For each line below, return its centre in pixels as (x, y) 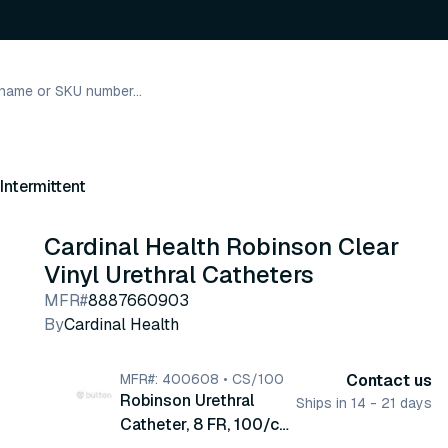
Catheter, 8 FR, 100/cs (204, 424)
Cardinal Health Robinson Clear (221, 246)
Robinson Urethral (187, 400)
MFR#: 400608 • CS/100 (202, 379)
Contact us (389, 380)
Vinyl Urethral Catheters (179, 274)
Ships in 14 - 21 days (364, 403)
